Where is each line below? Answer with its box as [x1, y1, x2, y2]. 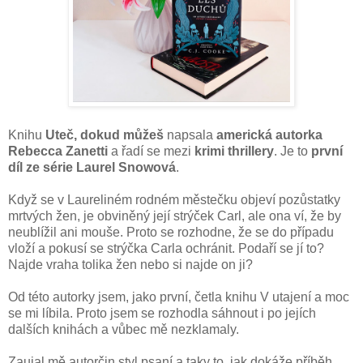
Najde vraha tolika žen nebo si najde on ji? [8, 257, 253, 271]
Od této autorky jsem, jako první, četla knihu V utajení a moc [8, 289, 349, 304]
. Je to [274, 143, 311, 158]
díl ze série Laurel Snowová [8, 160, 176, 174]
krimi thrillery [194, 143, 274, 158]
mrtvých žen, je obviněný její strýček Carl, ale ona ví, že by [8, 208, 341, 223]
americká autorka [216, 127, 322, 142]
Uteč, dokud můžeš [45, 127, 167, 142]
